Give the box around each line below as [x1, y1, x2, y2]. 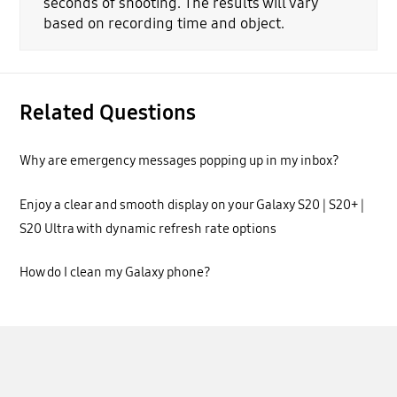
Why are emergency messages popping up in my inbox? [19, 152, 340, 169]
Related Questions [19, 99, 197, 125]
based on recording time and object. [43, 14, 284, 34]
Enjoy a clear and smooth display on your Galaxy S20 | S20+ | [19, 196, 365, 213]
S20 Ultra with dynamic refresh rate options [19, 220, 277, 237]
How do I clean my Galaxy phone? [19, 264, 212, 281]
